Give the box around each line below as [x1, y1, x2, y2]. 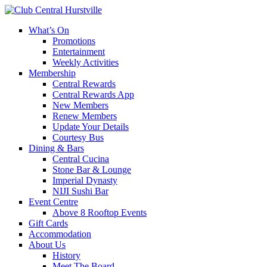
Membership [29, 68, 76, 78]
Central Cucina [52, 154, 109, 164]
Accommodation [29, 229, 91, 239]
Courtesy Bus [52, 132, 104, 142]
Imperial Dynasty [52, 175, 117, 185]
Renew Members [52, 111, 117, 121]
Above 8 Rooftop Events [52, 207, 147, 218]
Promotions [52, 36, 95, 46]
